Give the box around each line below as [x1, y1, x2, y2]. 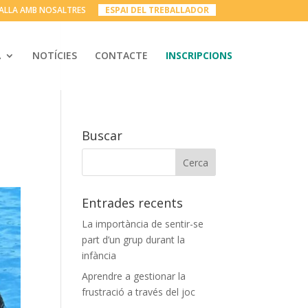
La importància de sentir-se [82, 217, 204, 230]
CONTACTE [94, 49, 148, 62]
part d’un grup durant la [82, 233, 186, 246]
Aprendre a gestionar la [82, 269, 186, 283]
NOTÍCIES [32, 49, 77, 62]
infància [82, 249, 117, 262]
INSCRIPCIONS [165, 49, 232, 62]
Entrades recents [82, 195, 184, 211]
